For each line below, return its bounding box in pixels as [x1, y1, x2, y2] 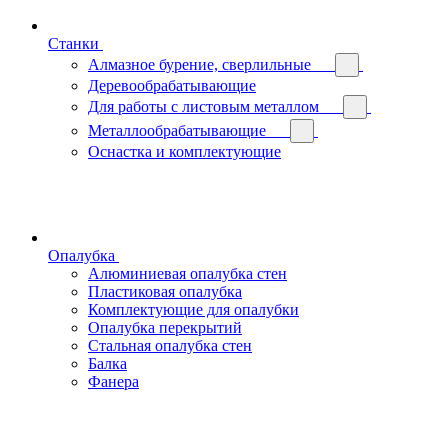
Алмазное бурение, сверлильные [88, 55, 311, 73]
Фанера [88, 372, 139, 390]
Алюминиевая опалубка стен [88, 264, 287, 282]
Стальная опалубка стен [88, 336, 252, 354]
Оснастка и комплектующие [88, 142, 281, 160]
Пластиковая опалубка [88, 282, 242, 300]
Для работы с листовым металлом [88, 97, 319, 115]
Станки [48, 34, 99, 52]
